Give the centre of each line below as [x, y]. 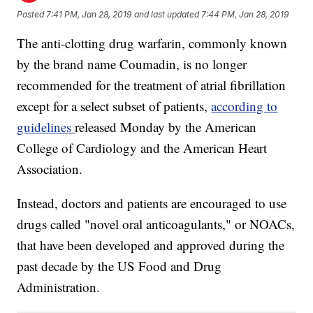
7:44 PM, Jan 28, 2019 [245, 14]
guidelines [46, 127]
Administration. [59, 287]
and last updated [167, 14]
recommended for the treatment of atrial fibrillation [152, 85]
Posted [32, 14]
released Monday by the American [166, 127]
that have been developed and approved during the [151, 245]
